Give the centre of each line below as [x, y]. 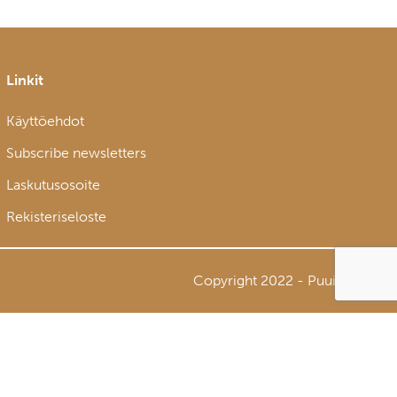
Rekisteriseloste [56, 217]
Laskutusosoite [53, 185]
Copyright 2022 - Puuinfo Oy [286, 280]
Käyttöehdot [45, 121]
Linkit [24, 80]
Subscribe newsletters [76, 153]
